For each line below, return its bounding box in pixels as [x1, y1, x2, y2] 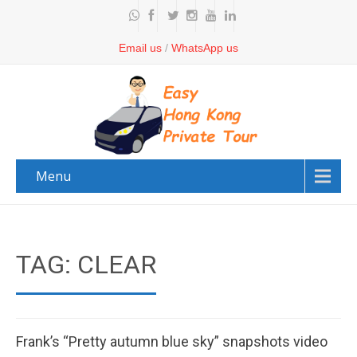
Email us [119, 41, 162, 54]
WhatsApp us [171, 41, 238, 54]
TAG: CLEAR [16, 249, 156, 280]
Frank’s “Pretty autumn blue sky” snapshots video [16, 333, 328, 350]
